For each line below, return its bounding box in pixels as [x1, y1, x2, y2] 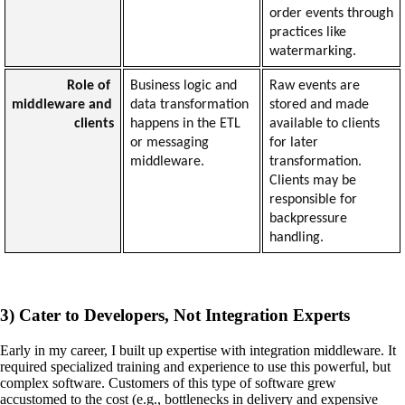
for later [268, 135, 318, 150]
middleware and [11, 97, 112, 112]
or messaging [129, 135, 209, 150]
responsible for [268, 192, 357, 207]
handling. [268, 230, 324, 245]
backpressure [268, 211, 347, 226]
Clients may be [268, 173, 356, 188]
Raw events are [268, 78, 360, 93]
